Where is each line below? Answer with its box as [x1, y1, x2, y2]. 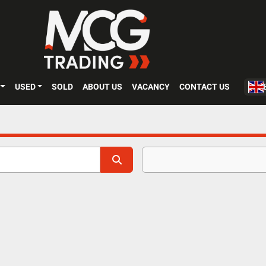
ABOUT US [88, 82, 123, 91]
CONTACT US [185, 82, 230, 91]
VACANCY [137, 82, 170, 91]
